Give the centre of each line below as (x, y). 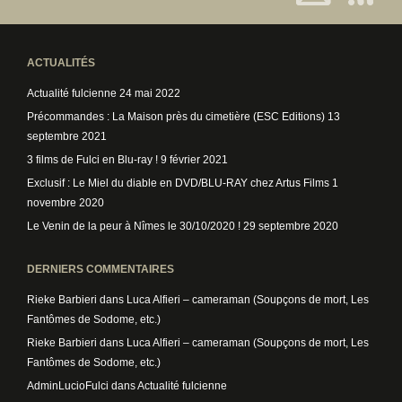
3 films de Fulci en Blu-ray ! (92, 160)
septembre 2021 (67, 136)
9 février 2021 (194, 160)
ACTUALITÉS (61, 63)
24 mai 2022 (150, 93)
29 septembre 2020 (291, 226)
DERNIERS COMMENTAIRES (100, 269)
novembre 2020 (66, 203)
